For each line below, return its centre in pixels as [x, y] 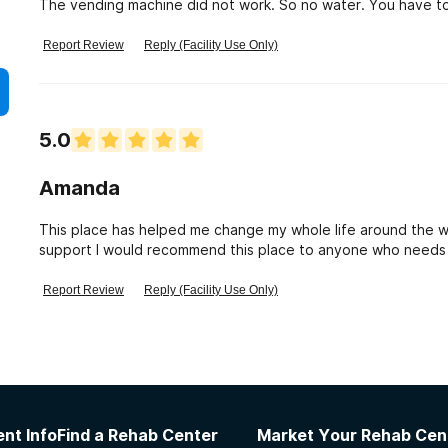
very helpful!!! [85, 269]
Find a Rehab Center [137, 435]
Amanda [79, 188]
